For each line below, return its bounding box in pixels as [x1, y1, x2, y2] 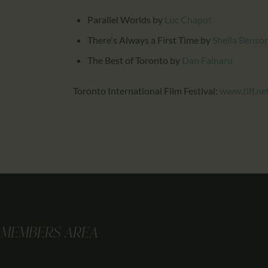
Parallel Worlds [87, 14, 151, 26]
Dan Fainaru [182, 54, 233, 66]
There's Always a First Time [87, 34, 199, 46]
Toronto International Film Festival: [73, 84, 220, 96]
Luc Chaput [165, 14, 212, 26]
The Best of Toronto [87, 54, 168, 66]
